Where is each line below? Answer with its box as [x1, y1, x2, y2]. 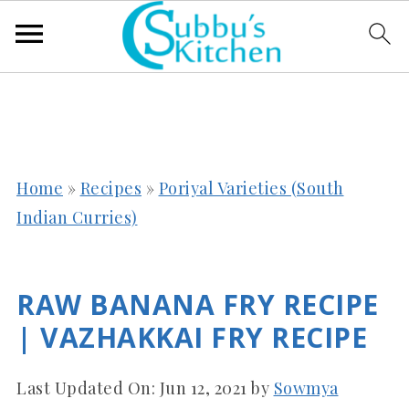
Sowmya [273, 377, 339, 399]
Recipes [79, 177, 142, 199]
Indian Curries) [16, 206, 138, 228]
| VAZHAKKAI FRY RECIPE [16, 319, 367, 356]
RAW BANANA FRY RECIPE [16, 286, 379, 323]
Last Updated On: [16, 377, 160, 399]
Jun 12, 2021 [159, 377, 247, 399]
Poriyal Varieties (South [158, 177, 344, 199]
